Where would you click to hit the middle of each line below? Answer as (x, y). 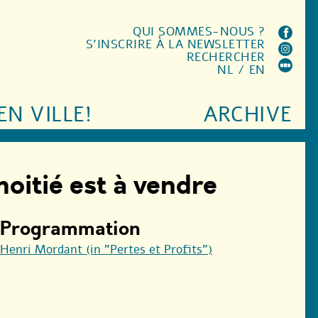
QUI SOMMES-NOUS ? (199, 32)
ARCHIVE (248, 115)
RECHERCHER (226, 57)
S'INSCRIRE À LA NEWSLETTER (175, 44)
